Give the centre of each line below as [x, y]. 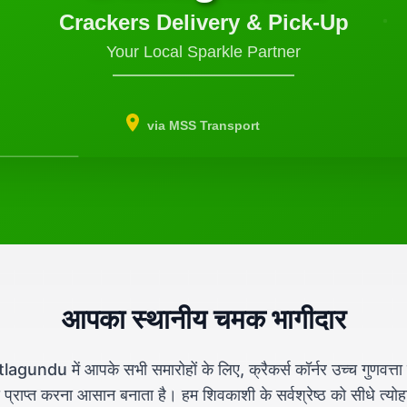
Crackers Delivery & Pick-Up [203, 22]
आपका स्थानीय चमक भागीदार [203, 319]
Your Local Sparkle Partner [203, 52]
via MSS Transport [203, 125]
